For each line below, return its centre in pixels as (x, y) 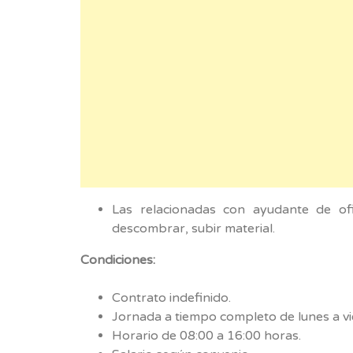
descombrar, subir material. (193, 228)
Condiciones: (118, 260)
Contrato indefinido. (171, 297)
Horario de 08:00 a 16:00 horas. (206, 335)
